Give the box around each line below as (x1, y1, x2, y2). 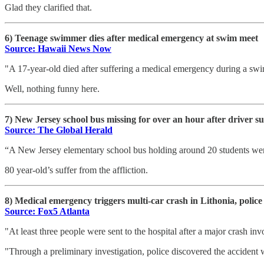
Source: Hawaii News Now (5, 43, 111, 54)
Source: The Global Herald (5, 124, 113, 135)
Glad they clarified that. (5, 2, 92, 12)
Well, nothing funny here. (5, 83, 100, 94)
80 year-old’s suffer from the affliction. (5, 164, 148, 175)
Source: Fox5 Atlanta (5, 206, 90, 216)
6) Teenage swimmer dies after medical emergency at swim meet (5, 32, 258, 43)
